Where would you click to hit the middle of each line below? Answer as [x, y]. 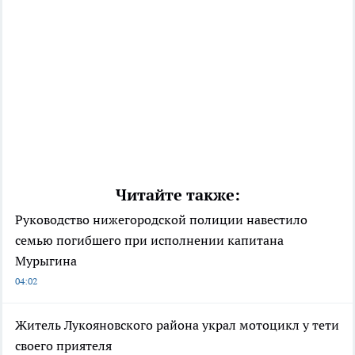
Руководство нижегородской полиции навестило [161, 219]
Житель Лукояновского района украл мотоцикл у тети [177, 324]
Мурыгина [46, 260]
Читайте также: [177, 195]
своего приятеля [63, 345]
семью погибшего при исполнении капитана [149, 240]
